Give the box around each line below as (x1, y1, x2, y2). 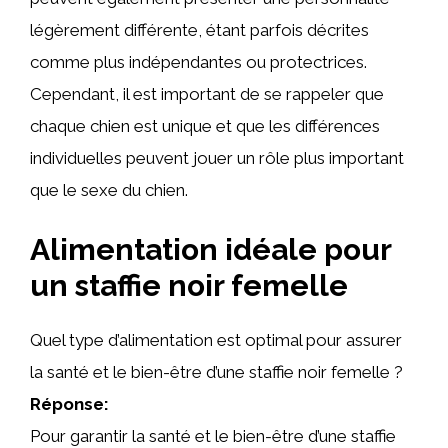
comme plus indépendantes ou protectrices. (30, 52, 367, 72)
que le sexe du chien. (30, 180, 188, 200)
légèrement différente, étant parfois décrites (30, 20, 369, 40)
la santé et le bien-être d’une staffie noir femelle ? (30, 361, 403, 382)
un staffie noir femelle (30, 267, 348, 303)
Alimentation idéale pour (30, 231, 391, 267)
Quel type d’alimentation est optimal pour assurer (30, 329, 402, 350)
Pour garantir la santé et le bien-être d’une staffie (30, 425, 396, 446)
